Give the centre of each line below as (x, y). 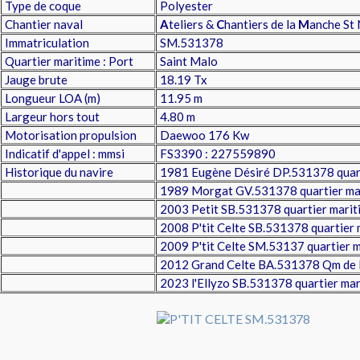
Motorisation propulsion (70, 135)
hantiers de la (261, 24)
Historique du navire (58, 172)
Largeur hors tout (51, 117)
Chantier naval (44, 24)
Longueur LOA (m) (51, 98)
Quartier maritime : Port (68, 61)
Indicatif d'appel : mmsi (63, 153)
